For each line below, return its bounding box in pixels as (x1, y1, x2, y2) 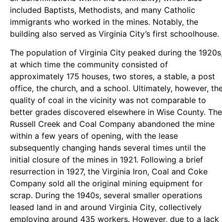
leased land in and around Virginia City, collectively (10, 202, 202, 213)
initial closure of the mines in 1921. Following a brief (10, 155, 203, 165)
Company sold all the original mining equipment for (10, 178, 203, 189)
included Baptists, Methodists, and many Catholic (10, 4, 195, 15)
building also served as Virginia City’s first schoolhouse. (10, 28, 219, 39)
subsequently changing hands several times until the (10, 143, 206, 153)
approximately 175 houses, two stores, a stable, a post (10, 71, 215, 82)
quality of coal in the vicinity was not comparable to (10, 95, 206, 106)
